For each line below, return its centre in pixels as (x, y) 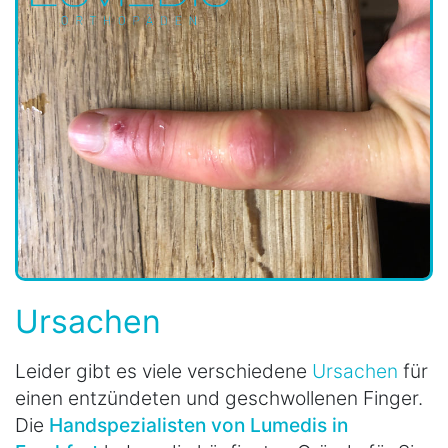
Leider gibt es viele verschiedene (163, 370)
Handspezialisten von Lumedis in (198, 424)
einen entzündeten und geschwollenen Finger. (219, 397)
